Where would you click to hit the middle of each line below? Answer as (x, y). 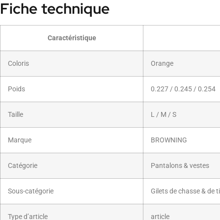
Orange (162, 63)
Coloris (18, 63)
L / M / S (164, 114)
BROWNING (169, 140)
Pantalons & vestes (180, 165)
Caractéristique (72, 38)
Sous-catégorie (31, 191)
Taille (15, 114)
